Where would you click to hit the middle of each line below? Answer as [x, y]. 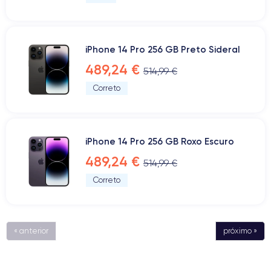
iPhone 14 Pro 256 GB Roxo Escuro [160, 141]
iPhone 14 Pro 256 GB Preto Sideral [163, 49]
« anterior [31, 231]
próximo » [240, 231]
